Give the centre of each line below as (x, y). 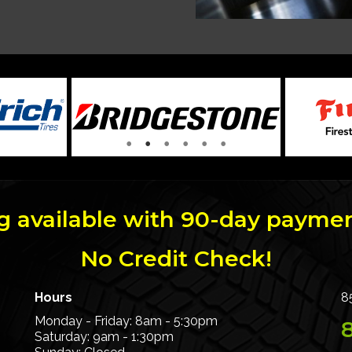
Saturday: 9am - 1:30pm (104, 337)
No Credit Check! (176, 259)
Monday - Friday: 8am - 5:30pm (126, 321)
